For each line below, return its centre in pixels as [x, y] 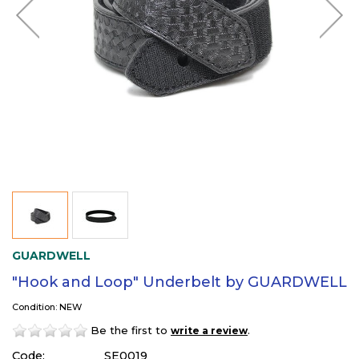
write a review [209, 330]
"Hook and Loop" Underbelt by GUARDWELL [179, 282]
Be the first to [131, 330]
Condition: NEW [47, 307]
